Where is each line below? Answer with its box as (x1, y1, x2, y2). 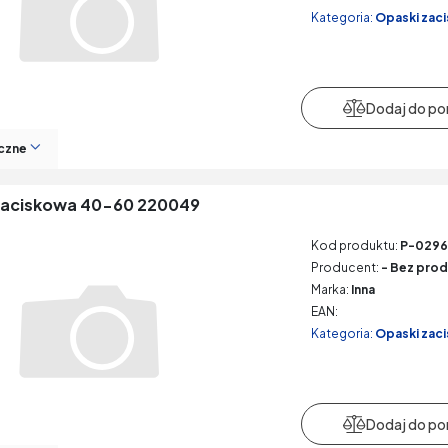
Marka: (310, 282, 349, 297)
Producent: (310, 260, 379, 275)
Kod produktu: (310, 238, 398, 253)
